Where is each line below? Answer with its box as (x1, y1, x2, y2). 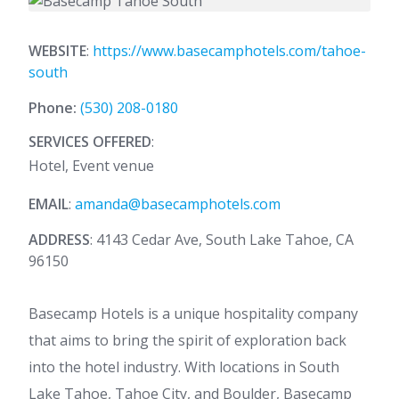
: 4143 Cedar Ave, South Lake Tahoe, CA (90, 230, 354, 249)
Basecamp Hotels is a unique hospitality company (28, 304, 358, 323)
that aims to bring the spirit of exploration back (28, 330, 346, 350)
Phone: (28, 98, 80, 118)
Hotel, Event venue (28, 156, 154, 175)
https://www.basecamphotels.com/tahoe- (93, 41, 366, 61)
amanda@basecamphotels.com (75, 194, 281, 214)
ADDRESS (28, 230, 90, 249)
